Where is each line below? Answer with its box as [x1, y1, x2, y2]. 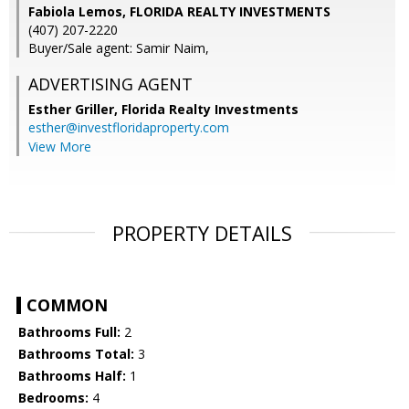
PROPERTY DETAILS [112, 219, 292, 247]
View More [28, 138, 91, 156]
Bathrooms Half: [18, 367, 126, 385]
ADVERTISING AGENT [28, 73, 193, 96]
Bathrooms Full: [18, 323, 121, 341]
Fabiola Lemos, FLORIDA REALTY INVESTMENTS [28, 3, 330, 21]
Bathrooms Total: [18, 345, 134, 363]
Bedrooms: [18, 389, 89, 407]
